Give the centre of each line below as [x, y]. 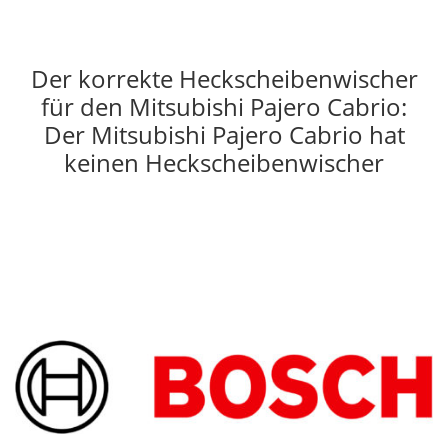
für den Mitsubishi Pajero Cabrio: [224, 106]
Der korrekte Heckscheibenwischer [224, 78]
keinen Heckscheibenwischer [224, 162]
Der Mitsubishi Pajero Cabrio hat [224, 134]
